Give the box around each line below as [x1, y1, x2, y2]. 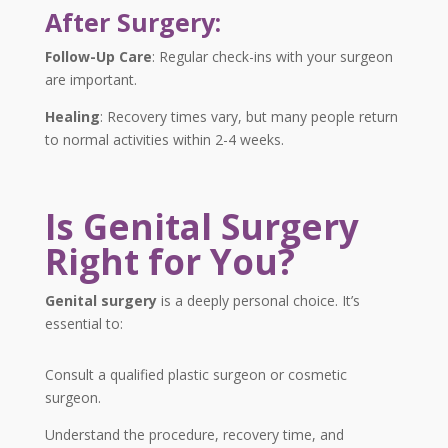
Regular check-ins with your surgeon [154, 47, 393, 67]
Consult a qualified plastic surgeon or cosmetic [44, 365, 347, 385]
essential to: [44, 314, 123, 334]
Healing [44, 107, 100, 127]
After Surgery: [44, 5, 221, 40]
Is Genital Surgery [44, 203, 359, 251]
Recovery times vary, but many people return [102, 107, 398, 127]
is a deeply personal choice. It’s [156, 291, 360, 311]
